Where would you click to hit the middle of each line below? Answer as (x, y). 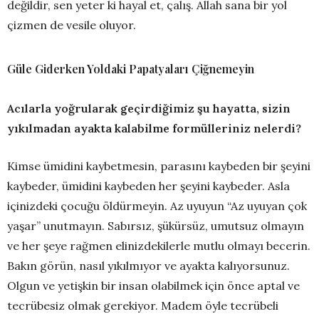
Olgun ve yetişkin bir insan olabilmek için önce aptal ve (153, 286)
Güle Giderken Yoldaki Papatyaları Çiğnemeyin (131, 69)
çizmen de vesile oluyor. (72, 25)
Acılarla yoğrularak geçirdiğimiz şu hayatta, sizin (149, 109)
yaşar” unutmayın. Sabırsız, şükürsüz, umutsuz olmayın (156, 226)
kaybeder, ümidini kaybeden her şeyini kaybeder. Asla (148, 186)
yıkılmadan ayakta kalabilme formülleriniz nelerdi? (154, 129)
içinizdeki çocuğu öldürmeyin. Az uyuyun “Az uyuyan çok (157, 206)
